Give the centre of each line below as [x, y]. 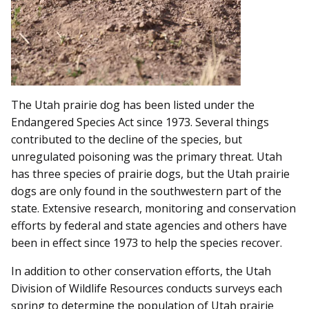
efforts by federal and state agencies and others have [149, 225]
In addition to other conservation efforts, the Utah [141, 271]
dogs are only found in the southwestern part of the [146, 191]
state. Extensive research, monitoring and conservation [153, 208]
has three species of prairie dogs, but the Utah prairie [150, 173]
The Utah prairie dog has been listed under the [133, 104]
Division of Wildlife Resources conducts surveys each [147, 288]
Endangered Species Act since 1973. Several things [140, 122]
